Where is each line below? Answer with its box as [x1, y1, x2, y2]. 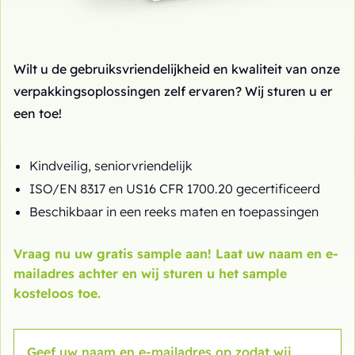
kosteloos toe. [13, 285, 101, 302]
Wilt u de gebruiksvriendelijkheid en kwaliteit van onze [13, 61, 340, 78]
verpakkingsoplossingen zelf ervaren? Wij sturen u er [13, 83, 332, 100]
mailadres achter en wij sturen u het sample [13, 265, 287, 282]
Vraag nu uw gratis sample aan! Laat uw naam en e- [13, 246, 338, 262]
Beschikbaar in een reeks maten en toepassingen [29, 204, 319, 220]
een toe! [13, 105, 62, 122]
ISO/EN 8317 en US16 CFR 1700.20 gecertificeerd [29, 181, 320, 197]
